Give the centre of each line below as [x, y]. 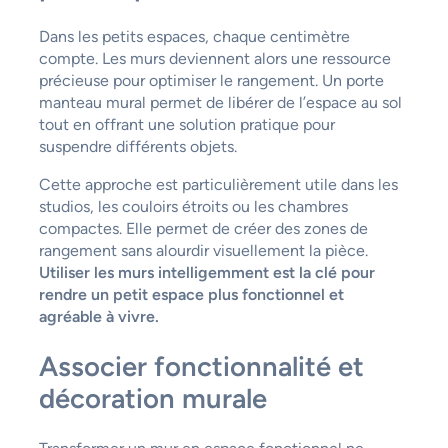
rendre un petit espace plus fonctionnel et [191, 294]
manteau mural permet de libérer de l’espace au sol [220, 102]
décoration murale [152, 398]
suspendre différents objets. [137, 146]
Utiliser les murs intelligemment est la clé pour [206, 272]
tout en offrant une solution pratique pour [186, 124]
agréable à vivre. [98, 316]
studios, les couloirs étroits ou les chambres [193, 206]
